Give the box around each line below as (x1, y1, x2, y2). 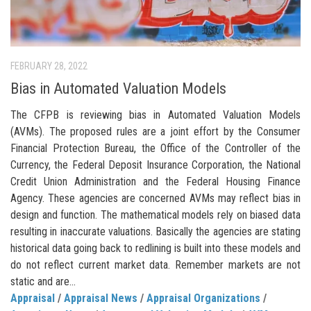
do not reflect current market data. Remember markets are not (10, 258, 301, 272)
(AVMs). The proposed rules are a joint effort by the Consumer (10, 125, 301, 139)
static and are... (10, 275, 76, 289)
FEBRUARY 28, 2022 (10, 60, 87, 72)
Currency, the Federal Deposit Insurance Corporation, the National (10, 158, 301, 172)
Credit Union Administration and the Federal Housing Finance (10, 175, 301, 189)
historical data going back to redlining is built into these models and (10, 242, 301, 255)
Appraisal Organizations (146, 292, 260, 305)
